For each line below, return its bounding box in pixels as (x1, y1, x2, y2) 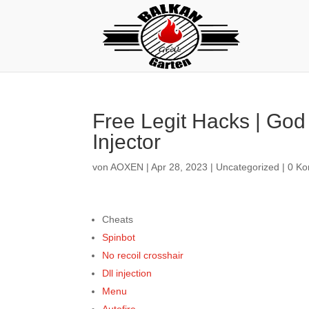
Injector (92, 130, 161, 153)
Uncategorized (216, 161, 280, 172)
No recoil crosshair (102, 250, 184, 261)
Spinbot (102, 232, 136, 243)
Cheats (102, 214, 134, 225)
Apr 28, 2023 (151, 161, 208, 172)
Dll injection (102, 268, 152, 279)
